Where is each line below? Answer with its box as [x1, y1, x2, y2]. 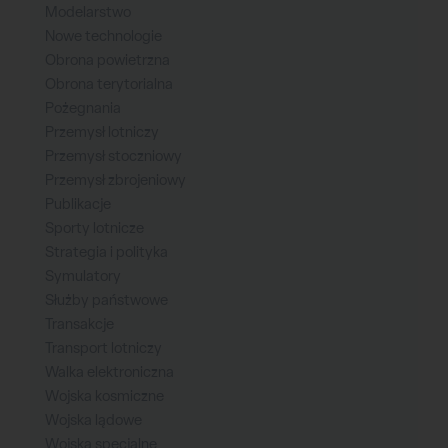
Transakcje [45, 314, 114, 335]
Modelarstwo [45, 2, 131, 23]
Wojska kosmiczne [45, 386, 164, 407]
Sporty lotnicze [45, 218, 144, 239]
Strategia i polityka [45, 242, 168, 263]
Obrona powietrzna [45, 50, 170, 71]
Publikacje [45, 194, 111, 215]
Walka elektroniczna [45, 362, 174, 383]
